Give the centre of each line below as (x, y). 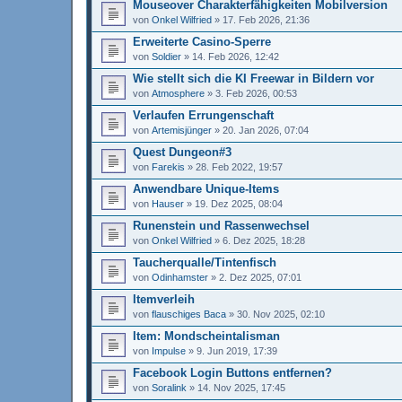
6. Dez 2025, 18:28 (264, 240)
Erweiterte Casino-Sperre (202, 41)
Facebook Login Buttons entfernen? (232, 372)
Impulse (169, 350)
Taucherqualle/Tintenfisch (205, 262)
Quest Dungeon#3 (182, 152)
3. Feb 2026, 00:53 (256, 93)
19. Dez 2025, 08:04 (239, 203)
